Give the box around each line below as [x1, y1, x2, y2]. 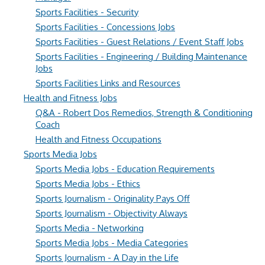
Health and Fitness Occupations [35, 134, 161, 145]
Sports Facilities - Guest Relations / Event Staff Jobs [35, 36, 244, 47]
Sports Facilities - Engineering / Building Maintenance [35, 51, 247, 62]
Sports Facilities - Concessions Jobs [35, 21, 175, 33]
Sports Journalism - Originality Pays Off [35, 193, 190, 204]
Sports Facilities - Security [35, 7, 138, 18]
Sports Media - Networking [35, 222, 144, 234]
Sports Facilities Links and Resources [35, 77, 180, 89]
